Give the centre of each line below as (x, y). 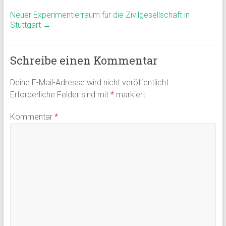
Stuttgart (26, 25)
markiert (129, 95)
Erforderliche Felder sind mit (60, 95)
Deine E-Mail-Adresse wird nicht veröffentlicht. (90, 83)
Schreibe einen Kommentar (84, 61)
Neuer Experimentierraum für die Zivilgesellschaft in (100, 15)
